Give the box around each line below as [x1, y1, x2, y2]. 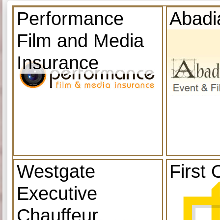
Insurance [17, 52, 99, 73]
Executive [17, 182, 97, 204]
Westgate [17, 160, 95, 182]
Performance [17, 7, 124, 29]
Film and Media [17, 29, 144, 51]
